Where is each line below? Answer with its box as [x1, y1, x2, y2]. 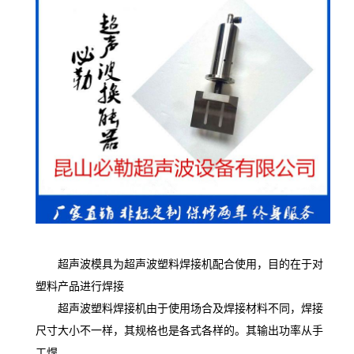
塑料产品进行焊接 [36, 281, 124, 293]
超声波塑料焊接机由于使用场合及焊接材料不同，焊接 [36, 303, 323, 315]
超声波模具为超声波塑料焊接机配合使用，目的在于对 [36, 258, 323, 271]
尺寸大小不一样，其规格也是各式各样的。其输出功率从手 [36, 325, 323, 337]
